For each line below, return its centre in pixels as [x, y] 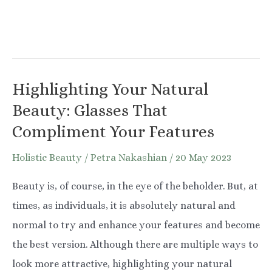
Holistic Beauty [47, 158]
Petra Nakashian [130, 158]
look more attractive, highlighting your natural [122, 263]
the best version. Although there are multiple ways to [135, 244]
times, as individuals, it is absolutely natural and [124, 205]
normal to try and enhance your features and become [136, 225]
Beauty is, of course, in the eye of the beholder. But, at [135, 186]
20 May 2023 [203, 158]
